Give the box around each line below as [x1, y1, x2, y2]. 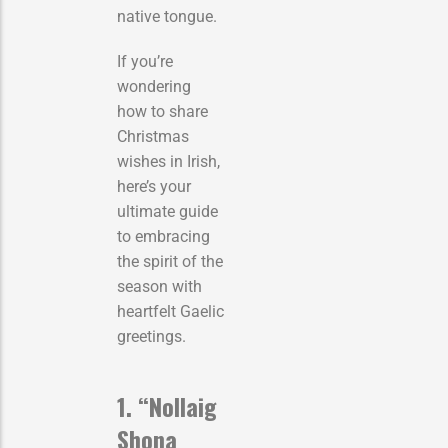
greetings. [117, 326, 186, 346]
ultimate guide [117, 201, 218, 221]
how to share [117, 101, 208, 121]
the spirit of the [117, 251, 223, 271]
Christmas [117, 126, 189, 146]
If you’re [117, 51, 173, 71]
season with [117, 276, 202, 296]
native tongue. [117, 6, 217, 26]
